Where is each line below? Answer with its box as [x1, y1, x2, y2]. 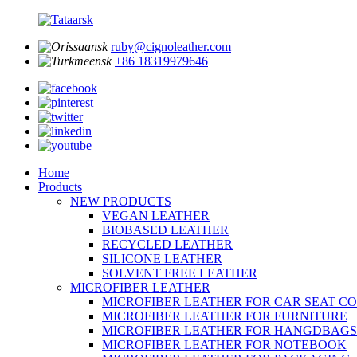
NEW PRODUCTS [70, 194, 171, 208]
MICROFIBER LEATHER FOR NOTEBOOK [102, 338, 347, 351]
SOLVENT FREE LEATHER [102, 266, 257, 280]
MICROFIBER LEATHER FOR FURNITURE [102, 309, 347, 323]
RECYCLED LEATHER [102, 237, 233, 251]
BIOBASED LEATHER [102, 223, 229, 237]
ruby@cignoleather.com [111, 40, 231, 53]
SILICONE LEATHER [102, 252, 222, 265]
